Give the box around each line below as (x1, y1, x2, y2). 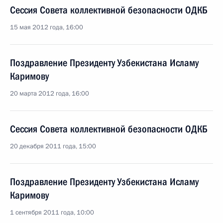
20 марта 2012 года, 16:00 (10, 89, 89, 98)
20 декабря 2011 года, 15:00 (10, 142, 96, 151)
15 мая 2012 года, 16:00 (10, 23, 83, 32)
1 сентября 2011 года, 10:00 (10, 208, 94, 217)
